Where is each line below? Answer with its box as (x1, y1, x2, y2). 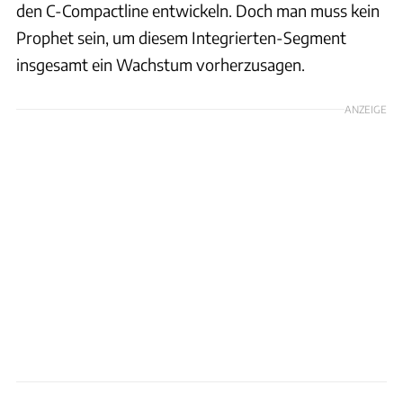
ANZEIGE (345, 102, 387, 115)
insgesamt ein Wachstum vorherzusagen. (16, 53, 305, 75)
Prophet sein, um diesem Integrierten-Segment (16, 26, 346, 48)
